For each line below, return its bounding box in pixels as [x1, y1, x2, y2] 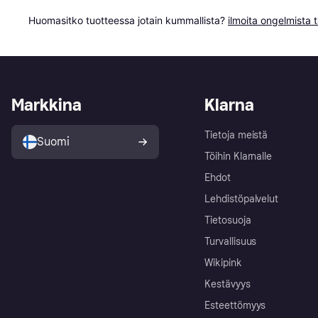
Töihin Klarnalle [204, 150, 273, 163]
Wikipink [204, 257, 242, 270]
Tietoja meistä [204, 129, 268, 142]
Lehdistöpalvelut [204, 193, 279, 206]
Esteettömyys [204, 300, 266, 312]
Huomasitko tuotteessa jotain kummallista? [28, 14, 228, 27]
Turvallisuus [204, 236, 257, 248]
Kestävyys [204, 278, 251, 291]
